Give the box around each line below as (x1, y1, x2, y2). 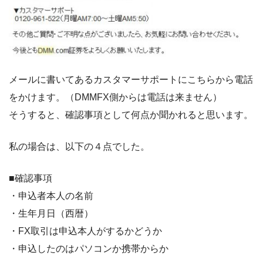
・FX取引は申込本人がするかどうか (9, 226, 162, 237)
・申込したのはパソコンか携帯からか (9, 244, 168, 254)
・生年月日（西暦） (9, 208, 93, 219)
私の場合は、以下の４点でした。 (9, 141, 150, 152)
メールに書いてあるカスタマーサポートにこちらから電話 (9, 75, 253, 85)
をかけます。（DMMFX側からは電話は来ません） (9, 92, 222, 103)
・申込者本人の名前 (9, 191, 93, 201)
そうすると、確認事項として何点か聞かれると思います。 (9, 110, 253, 120)
